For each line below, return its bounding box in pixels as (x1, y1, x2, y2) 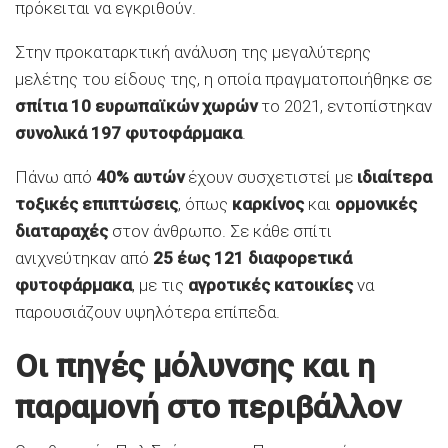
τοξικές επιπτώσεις (15, 194, 178, 215)
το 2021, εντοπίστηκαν (257, 96, 432, 117)
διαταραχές (15, 221, 108, 242)
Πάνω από (15, 167, 96, 188)
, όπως (178, 194, 232, 215)
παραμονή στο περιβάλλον (15, 388, 401, 427)
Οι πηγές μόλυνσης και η (15, 347, 375, 386)
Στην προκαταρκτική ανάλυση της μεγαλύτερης (15, 42, 371, 63)
